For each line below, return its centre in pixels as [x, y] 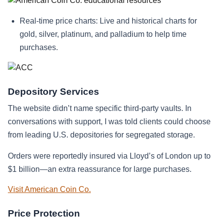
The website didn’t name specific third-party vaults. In [100, 109]
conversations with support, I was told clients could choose [109, 122]
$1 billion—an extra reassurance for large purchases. [100, 169]
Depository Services [54, 92]
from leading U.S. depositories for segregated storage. [101, 135]
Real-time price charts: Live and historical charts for [108, 21]
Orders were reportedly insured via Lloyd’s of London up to [109, 156]
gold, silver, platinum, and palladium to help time [103, 34]
